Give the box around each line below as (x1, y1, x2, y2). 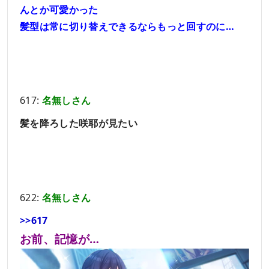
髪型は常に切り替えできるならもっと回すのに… (20, 19, 235, 33)
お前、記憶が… (20, 231, 100, 246)
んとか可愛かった (20, 2, 98, 16)
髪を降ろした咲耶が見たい (20, 116, 138, 130)
